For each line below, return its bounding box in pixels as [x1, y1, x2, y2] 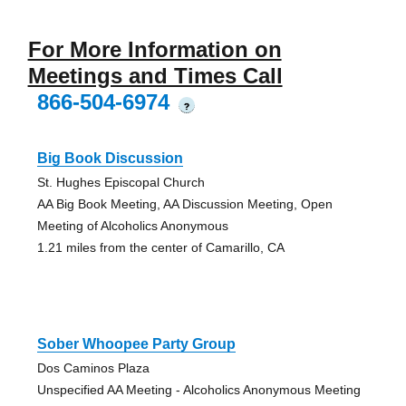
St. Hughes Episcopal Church [36, 175, 205, 190]
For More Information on [27, 37, 282, 63]
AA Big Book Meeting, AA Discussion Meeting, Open [36, 197, 333, 212]
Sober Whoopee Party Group [36, 336, 236, 353]
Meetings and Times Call [27, 63, 283, 89]
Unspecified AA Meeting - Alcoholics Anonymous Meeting [36, 382, 361, 398]
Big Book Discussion [36, 150, 183, 167]
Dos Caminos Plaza [36, 361, 150, 376]
